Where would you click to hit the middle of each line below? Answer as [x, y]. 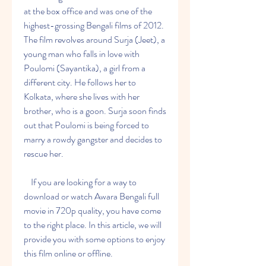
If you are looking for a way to [27, 182]
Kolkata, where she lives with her [82, 96]
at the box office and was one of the [88, 11]
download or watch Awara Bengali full [91, 196]
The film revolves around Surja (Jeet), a [94, 39]
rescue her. [44, 153]
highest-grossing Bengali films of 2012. [94, 25]
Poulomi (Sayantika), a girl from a [85, 68]
